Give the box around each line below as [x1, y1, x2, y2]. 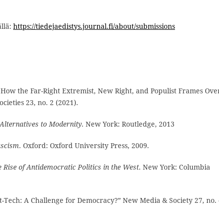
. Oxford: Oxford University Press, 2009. [19, 140, 149, 150]
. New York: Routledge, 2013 [82, 119, 175, 129]
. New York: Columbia [139, 162, 210, 172]
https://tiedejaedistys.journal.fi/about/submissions [13, 21, 175, 31]
